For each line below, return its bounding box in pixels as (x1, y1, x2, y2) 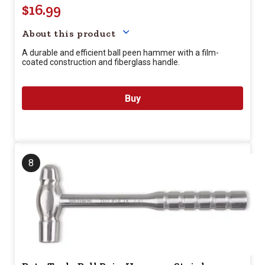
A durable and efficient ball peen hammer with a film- (22, 48, 219, 57)
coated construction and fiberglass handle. (22, 57, 180, 67)
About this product (22, 28, 116, 39)
